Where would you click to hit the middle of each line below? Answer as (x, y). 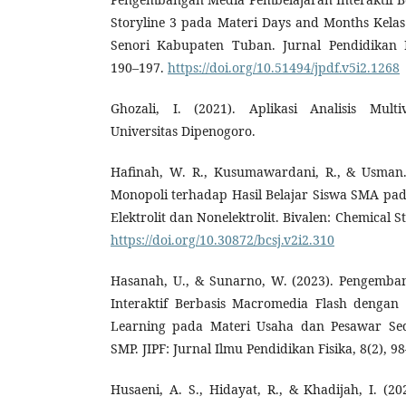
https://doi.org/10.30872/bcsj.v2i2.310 (222, 239)
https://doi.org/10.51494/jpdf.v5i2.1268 (284, 67)
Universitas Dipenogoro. (183, 130)
